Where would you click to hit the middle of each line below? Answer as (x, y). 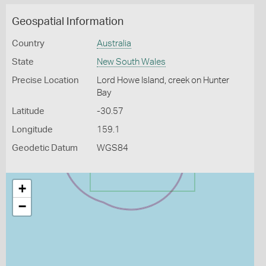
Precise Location (45, 80)
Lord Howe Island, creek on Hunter (163, 80)
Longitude (32, 130)
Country (28, 44)
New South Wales (131, 62)
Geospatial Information (68, 22)
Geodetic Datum (45, 148)
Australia (114, 44)
